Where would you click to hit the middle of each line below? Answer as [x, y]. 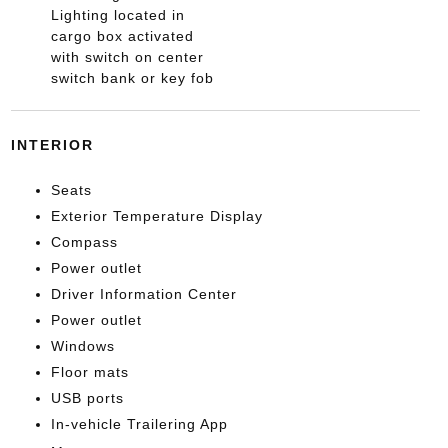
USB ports [87, 397]
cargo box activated [122, 35]
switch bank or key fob [132, 77]
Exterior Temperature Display [156, 215]
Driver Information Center [143, 293]
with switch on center [127, 56]
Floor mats [89, 371]
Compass [84, 241]
